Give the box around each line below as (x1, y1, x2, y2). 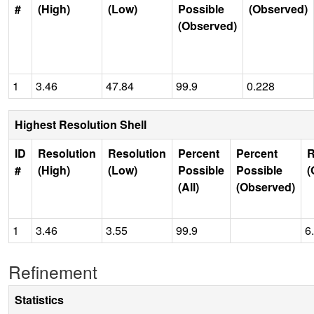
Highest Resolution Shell (15, 116, 146, 132)
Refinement (8, 259, 97, 284)
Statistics (15, 291, 64, 308)
